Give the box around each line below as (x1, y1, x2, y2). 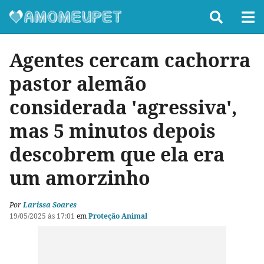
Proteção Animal (88, 211, 147, 221)
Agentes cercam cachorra (9, 47, 250, 72)
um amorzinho (9, 165, 150, 190)
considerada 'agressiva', (9, 94, 237, 120)
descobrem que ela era (9, 141, 225, 167)
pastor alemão (9, 71, 147, 96)
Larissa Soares (23, 200, 77, 210)
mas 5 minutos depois (9, 118, 216, 143)
